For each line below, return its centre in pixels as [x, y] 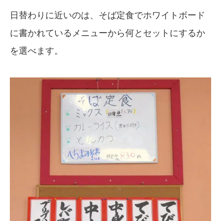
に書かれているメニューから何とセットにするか [108, 33]
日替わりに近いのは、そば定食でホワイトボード [108, 15]
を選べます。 [37, 51]
